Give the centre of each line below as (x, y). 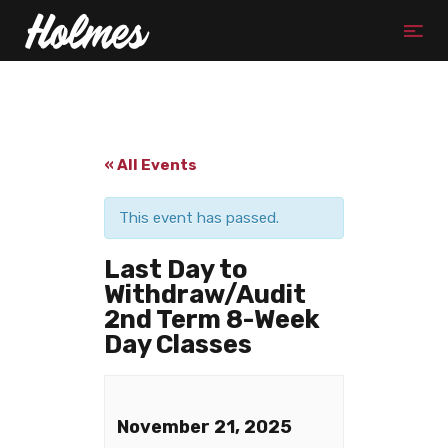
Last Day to (176, 269)
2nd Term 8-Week (212, 319)
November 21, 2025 (204, 427)
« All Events (150, 165)
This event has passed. (199, 218)
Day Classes (178, 344)
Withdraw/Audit (205, 294)
